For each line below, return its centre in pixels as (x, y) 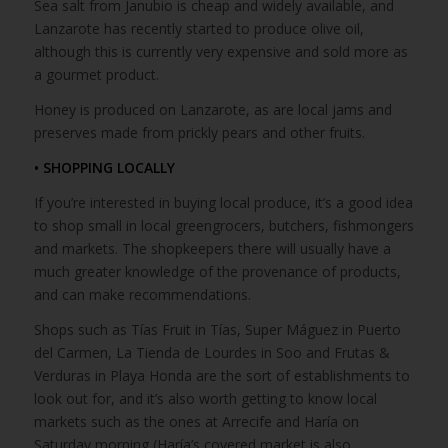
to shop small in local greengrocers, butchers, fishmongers (223, 226)
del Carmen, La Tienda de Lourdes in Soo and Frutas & (211, 352)
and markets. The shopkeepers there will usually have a (212, 249)
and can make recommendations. (142, 295)
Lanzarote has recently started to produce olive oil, (198, 29)
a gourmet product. (96, 75)
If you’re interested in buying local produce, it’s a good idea (223, 203)
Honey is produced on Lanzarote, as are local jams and (212, 110)
